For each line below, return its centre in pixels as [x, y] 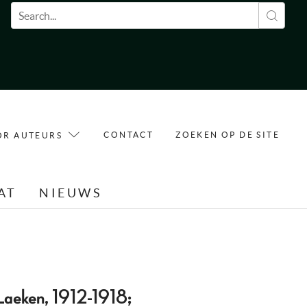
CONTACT [129, 134]
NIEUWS [71, 193]
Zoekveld [50, 17]
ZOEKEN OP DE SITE [228, 134]
